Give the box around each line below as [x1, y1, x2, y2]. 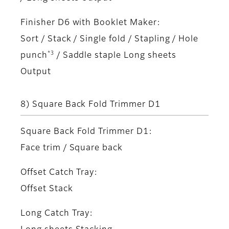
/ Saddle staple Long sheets [54, 51, 176, 60]
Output [20, 67, 51, 76]
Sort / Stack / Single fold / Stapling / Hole [20, 35, 199, 43]
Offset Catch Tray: [20, 168, 98, 177]
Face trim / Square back [20, 144, 123, 152]
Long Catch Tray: [20, 209, 94, 218]
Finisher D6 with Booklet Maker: [20, 18, 161, 27]
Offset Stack [20, 185, 73, 193]
